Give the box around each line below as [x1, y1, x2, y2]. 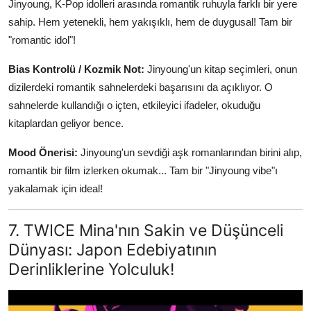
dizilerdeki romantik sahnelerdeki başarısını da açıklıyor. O [8, 81, 273, 93]
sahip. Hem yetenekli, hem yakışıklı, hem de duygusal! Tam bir [8, 15, 292, 28]
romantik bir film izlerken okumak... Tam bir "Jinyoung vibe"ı [8, 164, 278, 176]
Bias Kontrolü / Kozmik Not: [8, 62, 144, 75]
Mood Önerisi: [8, 146, 78, 158]
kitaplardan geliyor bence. [8, 117, 124, 129]
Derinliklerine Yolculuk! [8, 258, 174, 279]
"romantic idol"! [8, 33, 76, 46]
